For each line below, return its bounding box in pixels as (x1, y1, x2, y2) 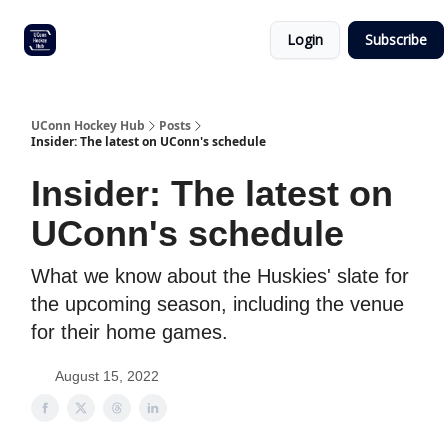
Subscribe (365, 30, 427, 49)
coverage (189, 47, 242, 64)
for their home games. (31, 321, 228, 343)
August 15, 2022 (55, 368, 159, 384)
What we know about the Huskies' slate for (31, 265, 409, 287)
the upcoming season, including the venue (31, 293, 404, 315)
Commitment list (80, 21, 173, 38)
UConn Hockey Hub (31, 117, 145, 134)
